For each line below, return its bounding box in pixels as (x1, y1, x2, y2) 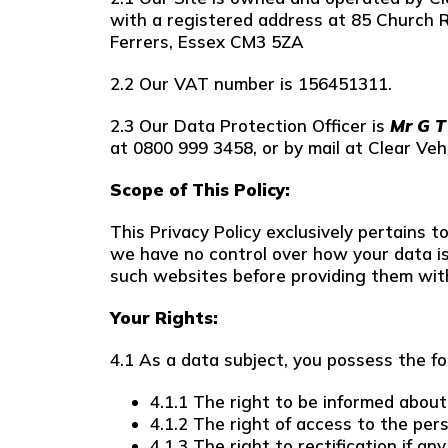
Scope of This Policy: (110, 179, 290, 200)
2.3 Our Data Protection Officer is (110, 115, 390, 136)
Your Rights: (110, 307, 218, 328)
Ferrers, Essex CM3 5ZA (110, 31, 309, 52)
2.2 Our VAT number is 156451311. (110, 73, 392, 94)
